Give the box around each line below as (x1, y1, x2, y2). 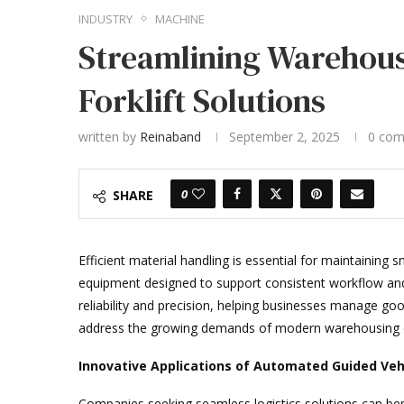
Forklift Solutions (78, 78, 326, 123)
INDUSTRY (78, 10, 133, 27)
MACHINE (155, 10, 205, 27)
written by (78, 127, 140, 145)
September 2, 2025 (229, 127, 340, 145)
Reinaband (140, 127, 201, 145)
